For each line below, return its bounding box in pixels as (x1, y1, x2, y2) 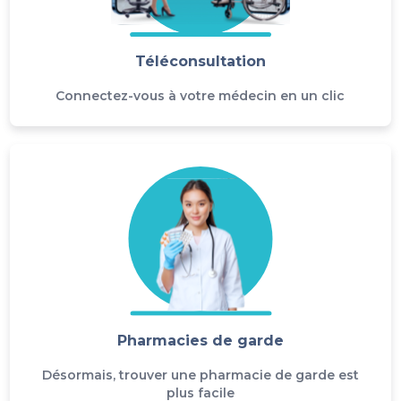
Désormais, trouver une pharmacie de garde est (41, 366, 359, 383)
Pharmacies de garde (116, 331, 284, 349)
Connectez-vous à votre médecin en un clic (55, 88, 346, 105)
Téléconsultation (134, 53, 266, 71)
